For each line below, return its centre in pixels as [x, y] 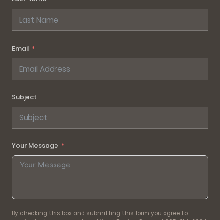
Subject [24, 97]
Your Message [35, 146]
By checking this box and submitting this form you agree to [100, 213]
